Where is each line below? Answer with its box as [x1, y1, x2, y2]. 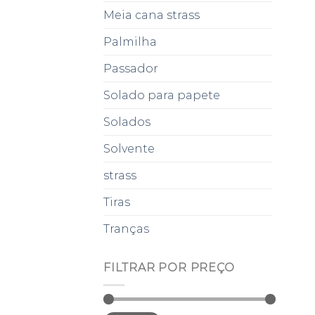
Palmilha [103, 35, 157, 49]
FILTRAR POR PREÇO [103, 261, 235, 275]
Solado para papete [103, 89, 220, 103]
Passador [103, 62, 158, 76]
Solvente [103, 142, 155, 156]
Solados [103, 115, 150, 129]
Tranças [103, 222, 149, 236]
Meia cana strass [103, 8, 200, 22]
